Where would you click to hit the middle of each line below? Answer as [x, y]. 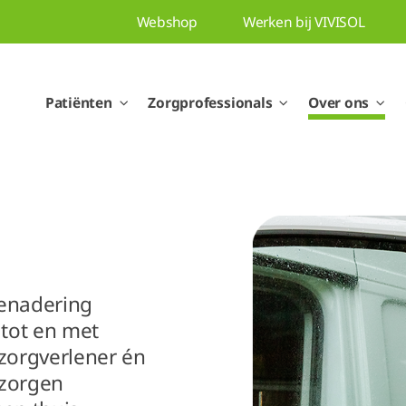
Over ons [339, 102]
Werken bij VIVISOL [304, 21]
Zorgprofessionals [210, 102]
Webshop [167, 21]
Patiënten [78, 102]
